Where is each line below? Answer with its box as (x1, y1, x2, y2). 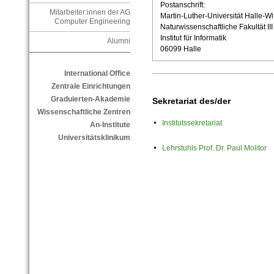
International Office (64, 69, 130, 78)
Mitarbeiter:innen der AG (49, 8, 130, 17)
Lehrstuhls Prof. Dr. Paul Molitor (161, 144, 267, 153)
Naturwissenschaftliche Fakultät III (160, 23, 273, 32)
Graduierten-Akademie (50, 95, 130, 104)
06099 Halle (160, 45, 201, 54)
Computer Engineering (54, 17, 130, 26)
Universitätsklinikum (57, 133, 130, 143)
